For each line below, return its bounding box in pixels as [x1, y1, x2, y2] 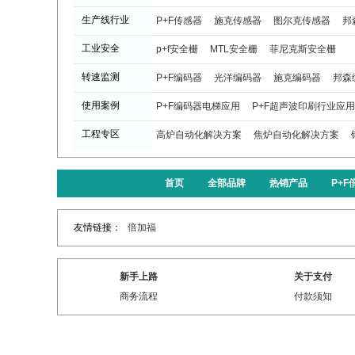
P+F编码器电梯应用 [156, 100, 240, 112]
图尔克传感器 [273, 14, 330, 26]
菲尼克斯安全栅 [269, 43, 336, 55]
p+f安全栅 [156, 43, 198, 55]
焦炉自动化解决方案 [254, 128, 339, 140]
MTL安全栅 [210, 43, 258, 55]
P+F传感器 [156, 14, 202, 26]
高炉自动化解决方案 [156, 128, 242, 140]
